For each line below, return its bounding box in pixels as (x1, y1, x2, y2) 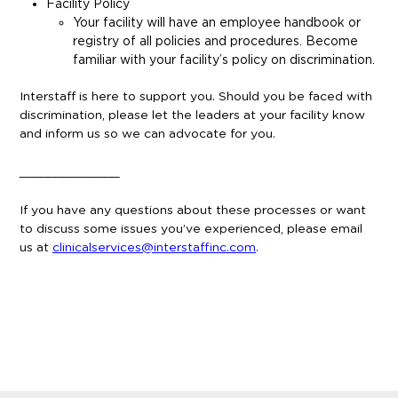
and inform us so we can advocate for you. (20, 128, 279, 141)
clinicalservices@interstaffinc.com (52, 241, 256, 254)
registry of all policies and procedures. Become (73, 34, 358, 48)
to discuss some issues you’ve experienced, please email (20, 222, 362, 235)
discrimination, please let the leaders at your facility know (20, 109, 365, 123)
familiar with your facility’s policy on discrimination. (73, 52, 375, 67)
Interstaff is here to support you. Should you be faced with (20, 91, 372, 104)
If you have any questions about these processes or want (20, 203, 366, 217)
